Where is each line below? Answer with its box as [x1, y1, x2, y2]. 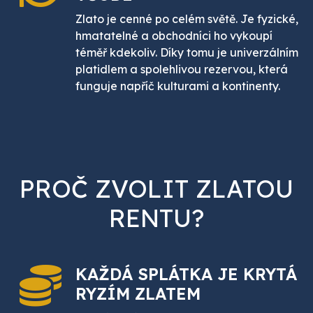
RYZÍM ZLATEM [75, 284, 201, 305]
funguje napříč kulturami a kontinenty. [75, 79, 280, 94]
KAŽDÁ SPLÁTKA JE [75, 264, 243, 285]
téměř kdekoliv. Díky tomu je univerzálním [75, 45, 298, 60]
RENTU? [109, 203, 204, 234]
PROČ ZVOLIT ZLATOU [20, 173, 293, 205]
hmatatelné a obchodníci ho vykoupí [75, 29, 272, 43]
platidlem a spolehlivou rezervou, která [75, 62, 288, 77]
